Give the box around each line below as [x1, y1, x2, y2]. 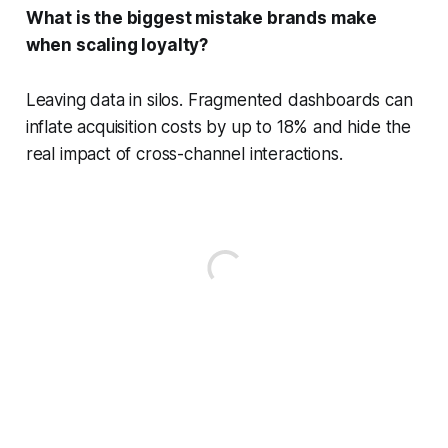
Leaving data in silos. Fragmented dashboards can [25, 89, 413, 110]
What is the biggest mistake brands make [25, 7, 378, 28]
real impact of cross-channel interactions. [25, 143, 343, 164]
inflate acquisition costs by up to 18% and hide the [25, 116, 412, 137]
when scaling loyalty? [25, 34, 209, 55]
